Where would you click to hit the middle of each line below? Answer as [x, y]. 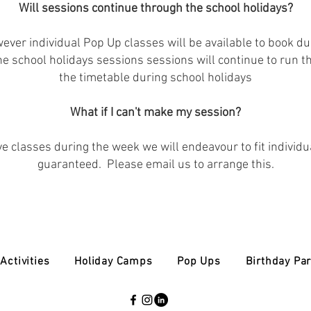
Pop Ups [199, 262]
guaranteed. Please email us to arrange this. [155, 165]
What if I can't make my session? [155, 113]
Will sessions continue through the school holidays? [155, 9]
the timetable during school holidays [155, 78]
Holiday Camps [114, 262]
